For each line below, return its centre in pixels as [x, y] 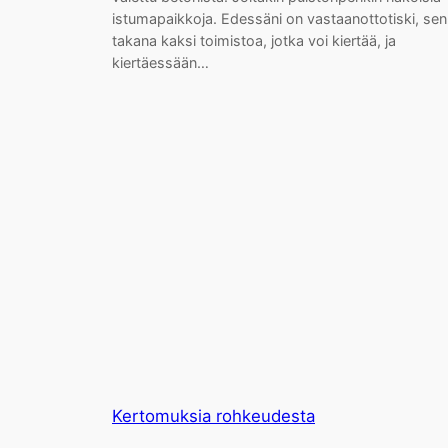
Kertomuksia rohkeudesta [213, 415]
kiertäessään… [160, 62]
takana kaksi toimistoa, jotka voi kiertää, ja [254, 40]
